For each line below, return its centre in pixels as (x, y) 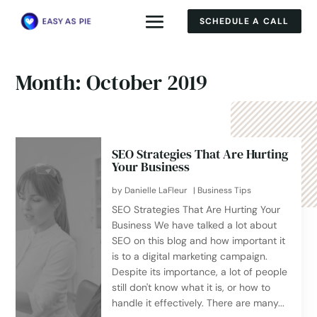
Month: (51, 82)
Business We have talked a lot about (195, 225)
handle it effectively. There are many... (198, 303)
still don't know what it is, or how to (191, 287)
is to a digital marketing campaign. (190, 256)
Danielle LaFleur (156, 190)
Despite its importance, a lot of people (200, 272)
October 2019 (147, 82)
